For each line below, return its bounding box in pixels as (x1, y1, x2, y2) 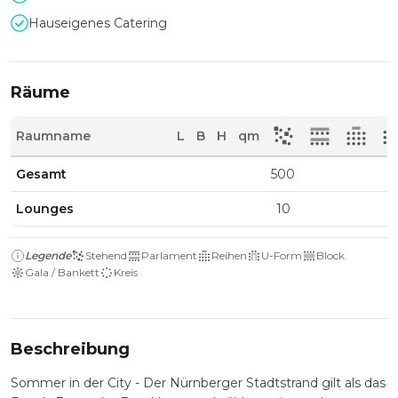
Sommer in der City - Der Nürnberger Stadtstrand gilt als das (11, 375, 386, 391)
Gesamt (16, 166, 68, 182)
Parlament (141, 249, 197, 262)
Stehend (85, 249, 127, 262)
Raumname (16, 128, 92, 144)
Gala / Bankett (25, 266, 99, 279)
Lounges (16, 201, 75, 217)
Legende (25, 249, 71, 262)
